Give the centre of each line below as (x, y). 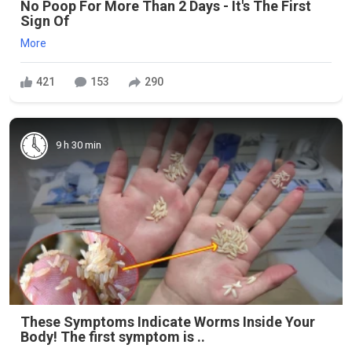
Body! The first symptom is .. (113, 337)
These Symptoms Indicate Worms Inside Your (168, 322)
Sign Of (45, 20)
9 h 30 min (79, 145)
